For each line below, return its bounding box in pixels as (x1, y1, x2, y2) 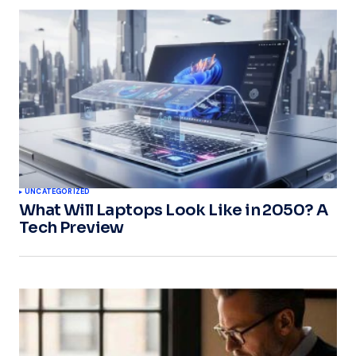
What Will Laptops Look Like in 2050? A (19, 200, 328, 221)
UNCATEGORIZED (25, 187, 91, 197)
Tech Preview (19, 218, 124, 238)
